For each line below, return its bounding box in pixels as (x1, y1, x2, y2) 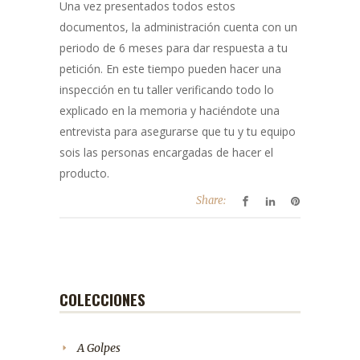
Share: (196, 193, 226, 207)
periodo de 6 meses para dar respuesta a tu (59, 39, 288, 55)
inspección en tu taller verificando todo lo (59, 81, 274, 97)
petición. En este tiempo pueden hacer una (59, 60, 281, 76)
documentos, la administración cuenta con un (59, 18, 297, 35)
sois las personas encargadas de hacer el (59, 144, 273, 160)
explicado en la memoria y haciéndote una (59, 102, 280, 118)
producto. (59, 165, 109, 181)
